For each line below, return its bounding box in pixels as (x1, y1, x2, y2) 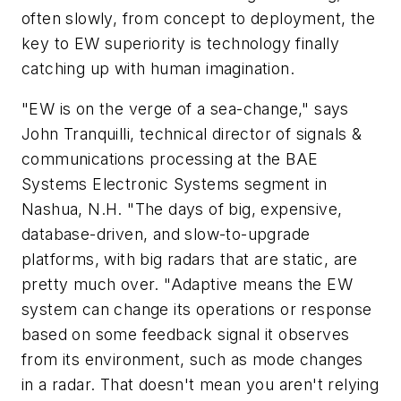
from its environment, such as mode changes (21, 350, 363, 370)
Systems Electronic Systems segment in (21, 175, 328, 194)
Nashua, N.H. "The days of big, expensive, (21, 200, 343, 219)
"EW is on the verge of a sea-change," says (21, 99, 349, 119)
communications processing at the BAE (21, 149, 319, 169)
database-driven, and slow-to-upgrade (21, 225, 311, 244)
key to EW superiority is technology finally (21, 33, 340, 53)
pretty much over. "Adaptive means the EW (21, 275, 353, 294)
